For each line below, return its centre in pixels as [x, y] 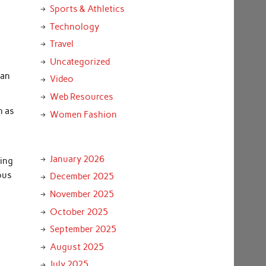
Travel [61, 44]
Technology [74, 26]
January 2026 [77, 159]
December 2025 [82, 177]
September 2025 [83, 229]
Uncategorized [80, 61]
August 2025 [77, 247]
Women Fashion [83, 114]
